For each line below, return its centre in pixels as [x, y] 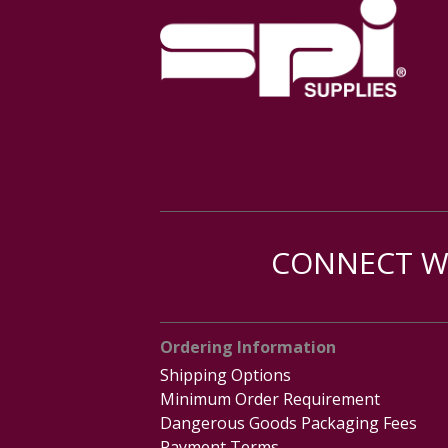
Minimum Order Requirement [270, 398]
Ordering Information [248, 347]
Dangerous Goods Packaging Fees [288, 422]
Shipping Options [225, 374]
